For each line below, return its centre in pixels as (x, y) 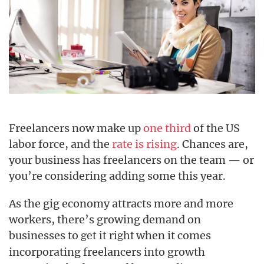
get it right (107, 236)
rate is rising (144, 144)
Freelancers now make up (76, 128)
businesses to (45, 235)
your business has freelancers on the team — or (131, 160)
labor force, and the (60, 144)
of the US (215, 128)
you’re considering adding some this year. (117, 176)
